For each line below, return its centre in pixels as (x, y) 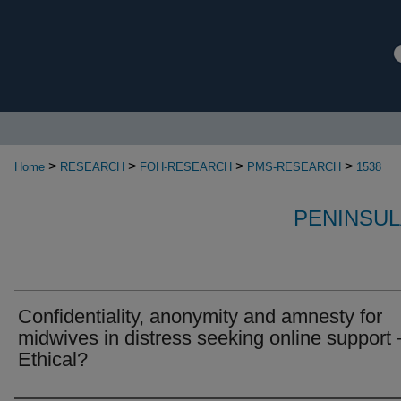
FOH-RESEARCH (186, 167)
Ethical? (53, 359)
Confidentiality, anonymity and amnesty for (200, 316)
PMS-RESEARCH (294, 167)
